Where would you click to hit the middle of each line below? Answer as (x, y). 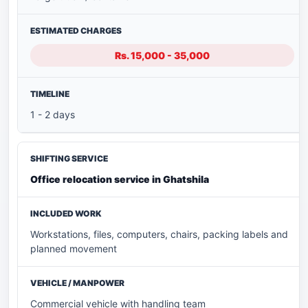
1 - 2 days (53, 115)
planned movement (74, 249)
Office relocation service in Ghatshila (120, 179)
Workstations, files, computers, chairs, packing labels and (159, 234)
